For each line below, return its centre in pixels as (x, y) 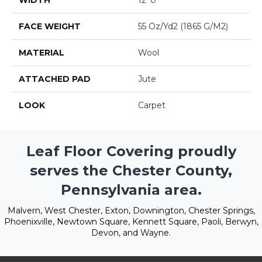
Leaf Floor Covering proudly (131, 151)
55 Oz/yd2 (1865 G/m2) (183, 27)
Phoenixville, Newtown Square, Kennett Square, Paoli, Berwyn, (131, 222)
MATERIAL (42, 53)
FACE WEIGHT (50, 27)
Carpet (152, 106)
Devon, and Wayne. (131, 233)
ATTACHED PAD (55, 79)
